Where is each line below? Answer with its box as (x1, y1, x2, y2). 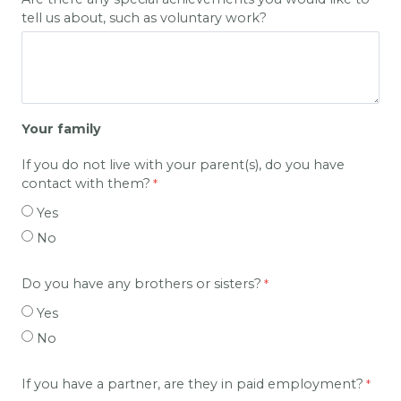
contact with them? (21, 175, 150, 192)
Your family (21, 120, 101, 137)
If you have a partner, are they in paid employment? (21, 375, 363, 392)
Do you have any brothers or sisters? (21, 275, 261, 292)
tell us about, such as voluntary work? (21, 9, 267, 26)
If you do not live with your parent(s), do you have (21, 156, 345, 173)
